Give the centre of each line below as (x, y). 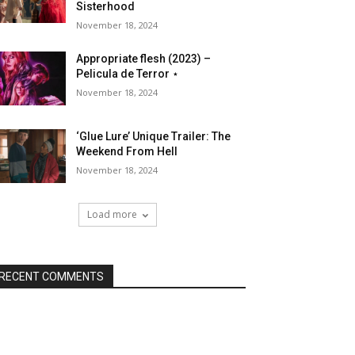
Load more (112, 215)
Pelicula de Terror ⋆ (128, 74)
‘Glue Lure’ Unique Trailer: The (154, 137)
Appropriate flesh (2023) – (144, 59)
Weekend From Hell (127, 152)
